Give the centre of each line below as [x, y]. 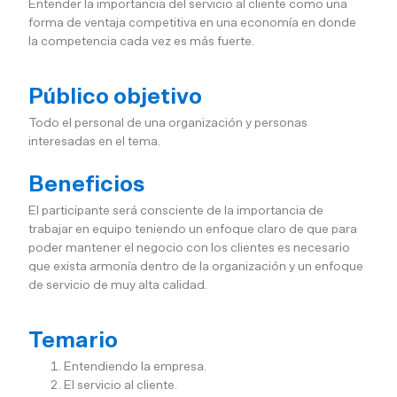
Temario [74, 341]
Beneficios [87, 184]
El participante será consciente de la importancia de [176, 210]
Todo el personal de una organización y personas [168, 122]
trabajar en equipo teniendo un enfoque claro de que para [193, 229]
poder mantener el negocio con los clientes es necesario [190, 247]
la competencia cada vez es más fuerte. [142, 41]
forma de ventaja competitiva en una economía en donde [193, 22]
